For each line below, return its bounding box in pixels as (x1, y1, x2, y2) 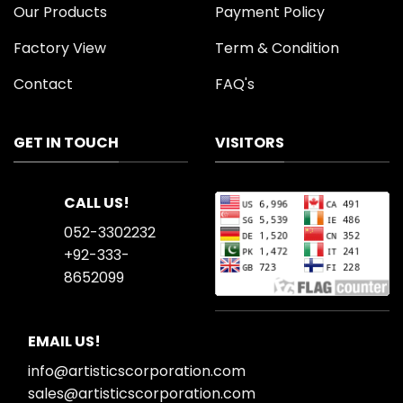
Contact (13, 74, 73, 95)
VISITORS (215, 132, 284, 154)
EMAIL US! (28, 330, 101, 352)
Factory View (13, 38, 106, 59)
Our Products (13, 2, 107, 23)
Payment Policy (215, 2, 325, 23)
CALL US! (64, 192, 130, 213)
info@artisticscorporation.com (28, 360, 246, 381)
